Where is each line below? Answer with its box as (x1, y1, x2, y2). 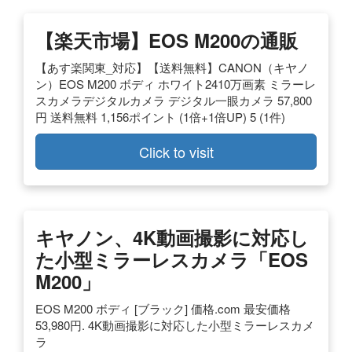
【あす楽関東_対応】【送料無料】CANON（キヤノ (35, 58, 309, 75)
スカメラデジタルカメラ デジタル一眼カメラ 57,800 (35, 91, 312, 108)
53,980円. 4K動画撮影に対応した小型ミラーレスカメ (35, 316, 314, 333)
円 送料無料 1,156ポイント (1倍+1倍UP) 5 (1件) (35, 108, 285, 125)
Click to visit (138, 141, 214, 162)
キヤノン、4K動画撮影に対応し (35, 223, 309, 251)
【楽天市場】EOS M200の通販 (35, 26, 298, 53)
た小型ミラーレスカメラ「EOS (35, 245, 308, 273)
